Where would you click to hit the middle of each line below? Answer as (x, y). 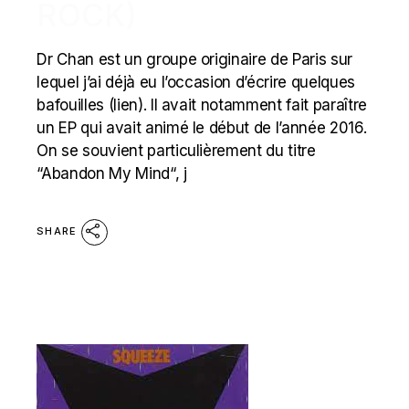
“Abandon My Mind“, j (112, 174)
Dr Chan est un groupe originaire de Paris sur (195, 60)
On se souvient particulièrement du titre (176, 151)
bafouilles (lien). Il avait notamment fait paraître (202, 105)
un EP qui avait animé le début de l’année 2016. (202, 128)
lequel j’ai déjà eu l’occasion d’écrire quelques (196, 83)
